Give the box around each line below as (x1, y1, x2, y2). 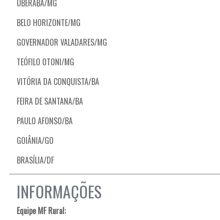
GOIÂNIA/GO (17, 135, 54, 147)
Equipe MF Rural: (17, 205, 66, 217)
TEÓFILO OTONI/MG (17, 56, 74, 68)
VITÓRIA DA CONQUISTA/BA (17, 76, 99, 88)
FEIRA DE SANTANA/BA (17, 95, 83, 108)
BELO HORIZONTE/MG (17, 17, 81, 29)
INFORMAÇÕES (17, 180, 102, 203)
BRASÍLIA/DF (17, 154, 54, 166)
